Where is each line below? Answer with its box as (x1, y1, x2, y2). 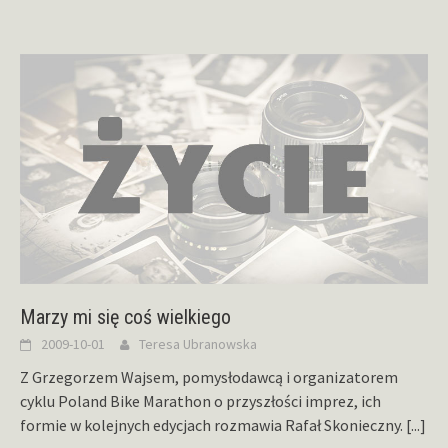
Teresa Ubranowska (139, 335, 257, 354)
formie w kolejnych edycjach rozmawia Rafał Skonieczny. (20, 415, 406, 436)
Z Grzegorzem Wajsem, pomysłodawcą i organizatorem (20, 367, 398, 388)
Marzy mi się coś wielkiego (20, 305, 231, 330)
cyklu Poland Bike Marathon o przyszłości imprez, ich (20, 391, 381, 412)
